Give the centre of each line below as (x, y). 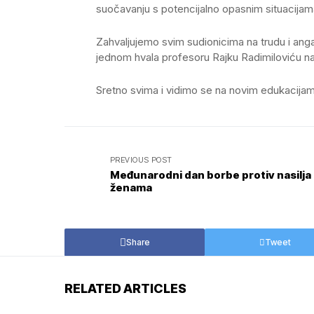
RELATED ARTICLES (125, 288)
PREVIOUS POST (141, 160)
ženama (131, 187)
